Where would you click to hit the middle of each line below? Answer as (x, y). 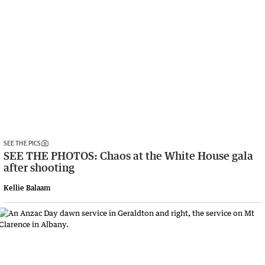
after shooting (39, 168)
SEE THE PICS (22, 143)
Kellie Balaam (27, 188)
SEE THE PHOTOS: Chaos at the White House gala (128, 156)
